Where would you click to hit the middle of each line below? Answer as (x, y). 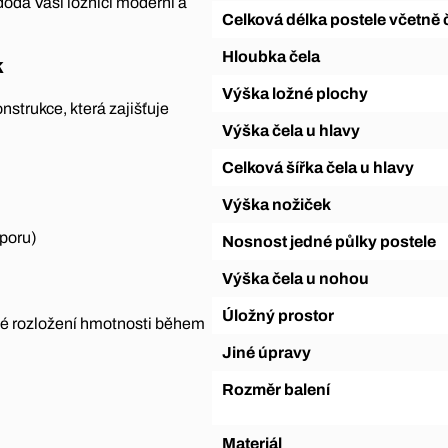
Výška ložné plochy (300, 93)
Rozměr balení (281, 389)
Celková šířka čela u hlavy (323, 167)
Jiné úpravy (271, 352)
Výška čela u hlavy (296, 130)
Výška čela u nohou (300, 278)
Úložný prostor (283, 315)
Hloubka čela (276, 56)
